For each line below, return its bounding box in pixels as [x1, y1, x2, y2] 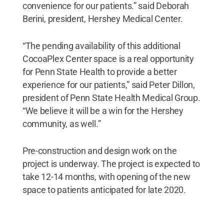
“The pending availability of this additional [22, 40, 180, 51]
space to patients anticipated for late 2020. [22, 184, 186, 195]
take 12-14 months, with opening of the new [22, 171, 190, 182]
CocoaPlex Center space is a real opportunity [22, 53, 194, 64]
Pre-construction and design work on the [22, 145, 177, 156]
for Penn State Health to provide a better [22, 66, 177, 77]
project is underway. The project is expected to [22, 158, 200, 169]
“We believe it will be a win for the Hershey [22, 105, 183, 116]
